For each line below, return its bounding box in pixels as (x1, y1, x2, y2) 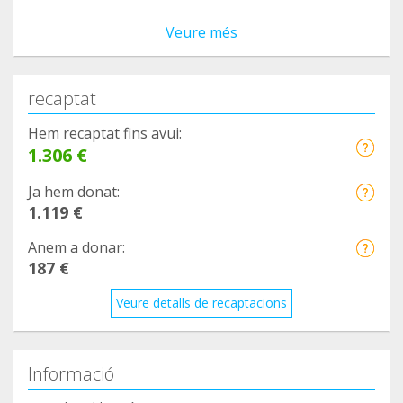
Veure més (166, 22, 237, 43)
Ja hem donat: (28, 182, 120, 202)
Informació (28, 362, 114, 387)
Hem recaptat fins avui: (28, 123, 182, 144)
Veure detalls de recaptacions (116, 294, 287, 312)
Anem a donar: (28, 237, 125, 258)
